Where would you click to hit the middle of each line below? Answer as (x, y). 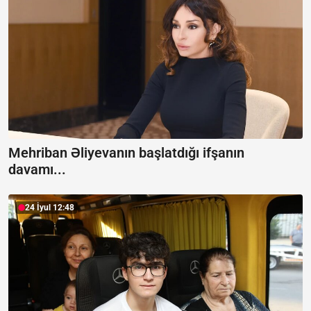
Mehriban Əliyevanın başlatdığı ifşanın (126, 153)
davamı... (37, 169)
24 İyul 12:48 (50, 208)
